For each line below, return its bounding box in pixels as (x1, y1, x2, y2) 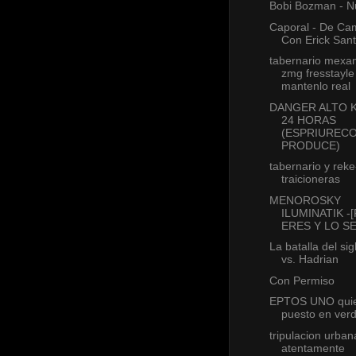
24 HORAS (281, 113, 336, 126)
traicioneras (281, 172, 340, 186)
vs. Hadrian (281, 253, 339, 266)
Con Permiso (269, 273, 335, 287)
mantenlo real (281, 79, 350, 93)
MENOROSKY (269, 193, 341, 207)
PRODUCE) (281, 138, 340, 152)
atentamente (281, 341, 345, 354)
